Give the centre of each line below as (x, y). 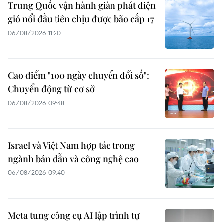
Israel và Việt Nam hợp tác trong (71, 145)
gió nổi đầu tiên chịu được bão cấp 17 (81, 19)
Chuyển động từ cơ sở (51, 89)
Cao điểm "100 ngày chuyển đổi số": (79, 76)
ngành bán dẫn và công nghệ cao (73, 159)
